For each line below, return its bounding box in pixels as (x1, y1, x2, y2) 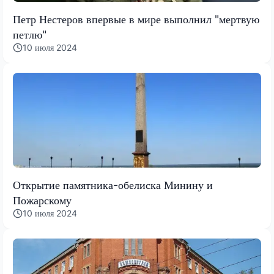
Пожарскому (13, 194, 72, 207)
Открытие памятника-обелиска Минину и (13, 179, 213, 192)
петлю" (13, 28, 46, 42)
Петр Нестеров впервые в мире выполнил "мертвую (13, 13, 259, 26)
